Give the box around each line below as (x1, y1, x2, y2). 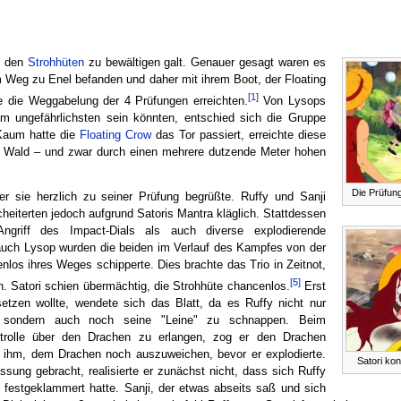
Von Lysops (258, 95, 326, 108)
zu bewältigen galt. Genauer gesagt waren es (83, 56, 326, 70)
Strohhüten (27, 56, 84, 70)
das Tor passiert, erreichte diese (150, 129, 326, 142)
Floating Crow (79, 129, 151, 142)
